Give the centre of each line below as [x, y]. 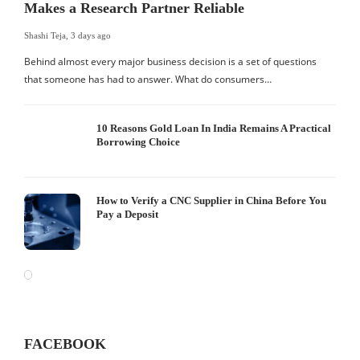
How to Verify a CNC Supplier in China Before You [211, 200]
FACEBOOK [65, 344]
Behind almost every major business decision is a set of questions [170, 61]
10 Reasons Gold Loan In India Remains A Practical [214, 128]
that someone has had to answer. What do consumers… [148, 79]
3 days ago [91, 35]
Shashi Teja [45, 35]
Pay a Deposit [127, 214]
